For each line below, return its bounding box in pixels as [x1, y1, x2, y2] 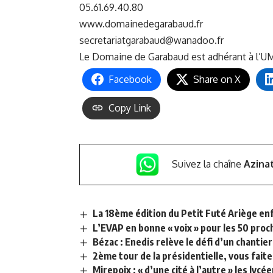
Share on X [193, 73, 241, 85]
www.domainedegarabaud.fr [79, 17, 203, 30]
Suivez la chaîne [171, 157, 244, 170]
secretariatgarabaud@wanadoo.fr [79, 34, 224, 46]
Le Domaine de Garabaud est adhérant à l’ [79, 50, 261, 63]
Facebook [108, 73, 152, 85]
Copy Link [108, 101, 151, 114]
